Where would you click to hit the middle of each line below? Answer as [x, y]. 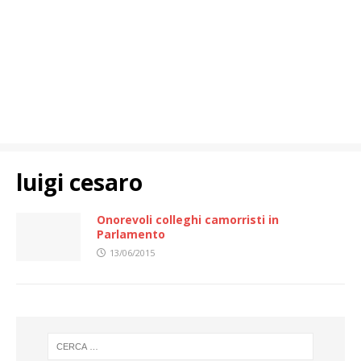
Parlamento [131, 234]
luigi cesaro [79, 182]
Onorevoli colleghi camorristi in [188, 220]
